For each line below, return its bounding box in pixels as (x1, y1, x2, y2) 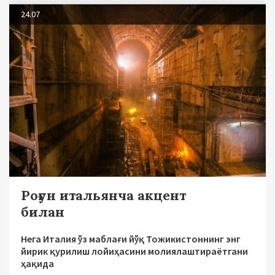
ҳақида (21, 257, 54, 270)
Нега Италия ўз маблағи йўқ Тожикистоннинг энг (21, 233, 241, 246)
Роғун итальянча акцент (21, 187, 186, 204)
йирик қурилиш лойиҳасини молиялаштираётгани (21, 245, 248, 258)
